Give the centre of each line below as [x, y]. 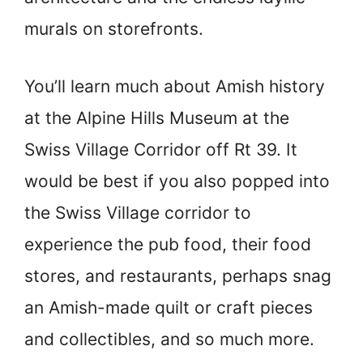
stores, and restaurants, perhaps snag [178, 275]
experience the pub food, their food [168, 244]
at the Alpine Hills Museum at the [157, 117]
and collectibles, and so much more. [169, 339]
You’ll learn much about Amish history [175, 86]
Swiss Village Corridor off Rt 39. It [161, 149]
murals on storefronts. [114, 29]
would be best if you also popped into [177, 181]
